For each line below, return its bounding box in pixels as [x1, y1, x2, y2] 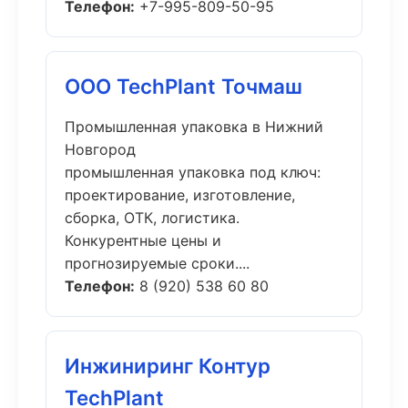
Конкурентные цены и [65, 231, 221, 250]
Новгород [65, 140, 136, 158]
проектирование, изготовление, [65, 186, 295, 204]
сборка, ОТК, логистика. [65, 209, 240, 227]
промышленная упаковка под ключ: [65, 163, 321, 181]
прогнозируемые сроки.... [65, 254, 250, 272]
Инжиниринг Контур [65, 353, 270, 378]
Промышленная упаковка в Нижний [65, 117, 323, 136]
